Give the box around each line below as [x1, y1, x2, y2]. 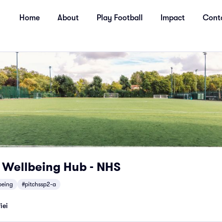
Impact [160, 13, 185, 22]
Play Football [96, 13, 143, 22]
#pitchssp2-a [22, 181, 56, 188]
